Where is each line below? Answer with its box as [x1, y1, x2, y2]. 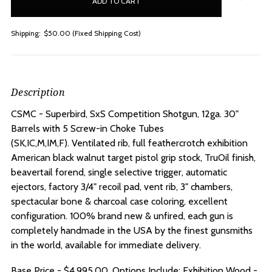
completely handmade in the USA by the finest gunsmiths [11, 225, 253, 237]
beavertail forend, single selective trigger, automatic [11, 166, 227, 178]
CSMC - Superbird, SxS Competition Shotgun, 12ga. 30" [11, 108, 239, 120]
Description [11, 86, 65, 100]
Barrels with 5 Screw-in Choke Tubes [11, 123, 164, 135]
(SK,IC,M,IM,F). [11, 137, 72, 149]
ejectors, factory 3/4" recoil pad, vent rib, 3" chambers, [11, 181, 233, 193]
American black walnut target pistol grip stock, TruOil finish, [11, 152, 256, 164]
